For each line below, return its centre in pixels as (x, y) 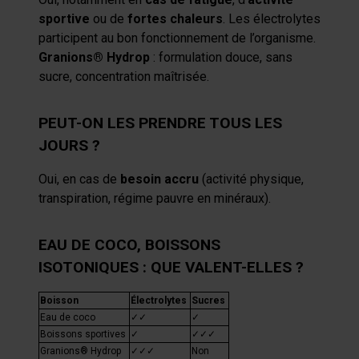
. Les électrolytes (272, 19)
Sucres (208, 301)
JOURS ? (69, 145)
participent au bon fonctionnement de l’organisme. (177, 38)
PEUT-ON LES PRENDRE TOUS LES (160, 123)
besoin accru (159, 179)
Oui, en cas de (79, 179)
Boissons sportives (83, 334)
